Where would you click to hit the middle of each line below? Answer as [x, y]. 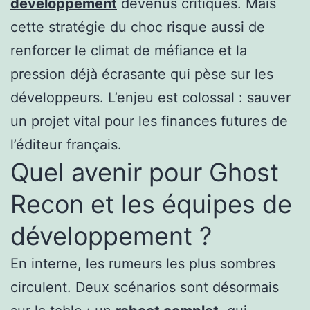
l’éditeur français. [66, 144]
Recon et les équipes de [151, 204]
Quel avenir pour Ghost [145, 172]
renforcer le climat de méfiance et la [129, 50]
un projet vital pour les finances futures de [149, 121]
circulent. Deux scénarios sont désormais [145, 287]
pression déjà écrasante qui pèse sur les [142, 74]
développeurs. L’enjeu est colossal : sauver [151, 97]
